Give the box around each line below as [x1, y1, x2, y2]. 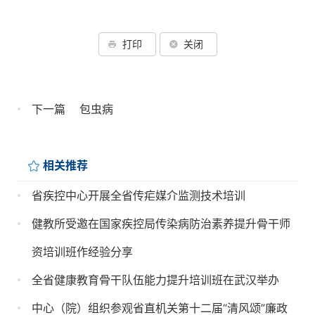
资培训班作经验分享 [32, 244, 133, 259]
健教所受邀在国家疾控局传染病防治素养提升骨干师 [32, 216, 290, 231]
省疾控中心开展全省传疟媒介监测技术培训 [32, 188, 245, 202]
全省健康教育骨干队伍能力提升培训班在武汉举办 [32, 272, 279, 287]
